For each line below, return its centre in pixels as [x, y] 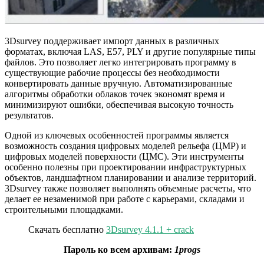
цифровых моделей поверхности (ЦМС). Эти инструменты [124, 157]
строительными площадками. [64, 210]
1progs [187, 250]
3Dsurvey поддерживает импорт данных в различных [112, 41]
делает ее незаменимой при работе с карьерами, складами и [125, 199]
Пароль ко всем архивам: [119, 250]
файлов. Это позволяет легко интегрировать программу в [121, 62]
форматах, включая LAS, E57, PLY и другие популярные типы [130, 52]
